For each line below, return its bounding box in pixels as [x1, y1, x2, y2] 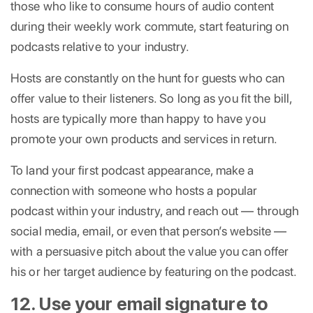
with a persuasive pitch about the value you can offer [10, 243, 289, 259]
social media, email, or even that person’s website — [10, 223, 287, 238]
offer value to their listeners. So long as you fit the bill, [10, 90, 293, 105]
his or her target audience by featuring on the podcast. [10, 263, 298, 279]
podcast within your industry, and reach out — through [10, 203, 300, 218]
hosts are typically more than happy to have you [10, 110, 265, 126]
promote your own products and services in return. [10, 131, 277, 146]
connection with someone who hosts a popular [10, 182, 258, 198]
